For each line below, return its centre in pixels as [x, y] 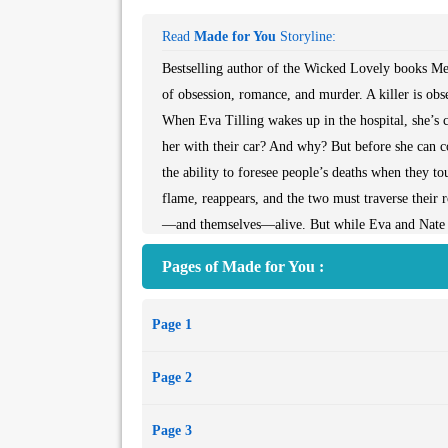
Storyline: [306, 36]
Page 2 [172, 377]
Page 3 [172, 430]
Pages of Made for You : [243, 266]
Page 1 [172, 324]
